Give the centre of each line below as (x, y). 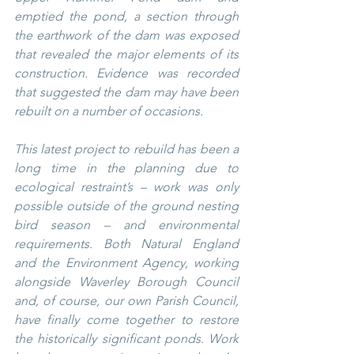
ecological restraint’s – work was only (126, 186)
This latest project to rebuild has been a (126, 149)
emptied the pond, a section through (126, 16)
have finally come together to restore (126, 319)
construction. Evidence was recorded (126, 73)
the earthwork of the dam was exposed (126, 35)
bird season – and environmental (126, 224)
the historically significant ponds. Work (126, 338)
